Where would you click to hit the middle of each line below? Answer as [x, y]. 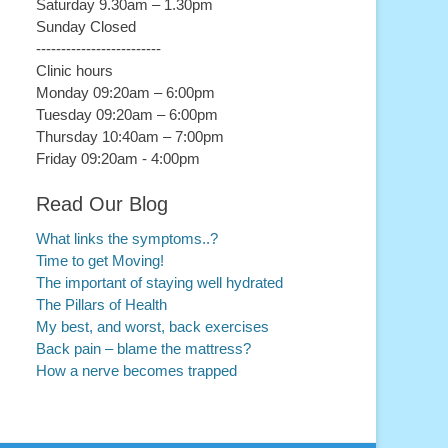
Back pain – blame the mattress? [143, 348]
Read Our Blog [102, 204]
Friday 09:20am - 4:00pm [118, 158]
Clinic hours [74, 70]
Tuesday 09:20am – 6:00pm [127, 114]
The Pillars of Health [101, 304]
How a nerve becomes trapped [136, 370]
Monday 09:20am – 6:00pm [125, 92]
